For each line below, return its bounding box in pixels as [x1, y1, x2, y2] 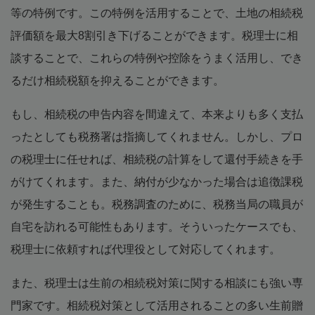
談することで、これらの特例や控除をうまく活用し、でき [11, 52, 303, 65]
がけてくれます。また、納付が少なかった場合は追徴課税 [11, 176, 303, 188]
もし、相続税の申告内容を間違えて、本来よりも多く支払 [11, 108, 303, 121]
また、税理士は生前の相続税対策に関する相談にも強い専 [11, 277, 303, 290]
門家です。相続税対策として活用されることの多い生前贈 [11, 300, 303, 312]
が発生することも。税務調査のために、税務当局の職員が [11, 198, 303, 211]
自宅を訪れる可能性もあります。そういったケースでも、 [11, 221, 303, 233]
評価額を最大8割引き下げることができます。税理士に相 [11, 30, 298, 42]
